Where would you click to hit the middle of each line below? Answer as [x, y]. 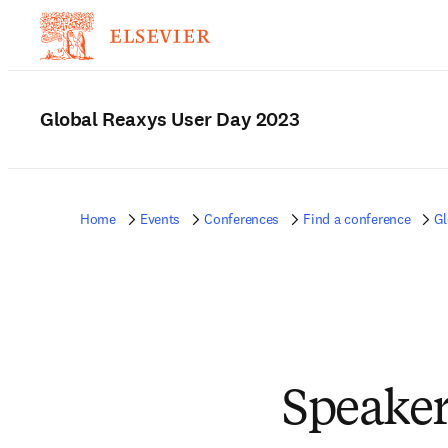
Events [160, 219]
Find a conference [357, 219]
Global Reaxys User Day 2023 [170, 119]
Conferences [242, 219]
